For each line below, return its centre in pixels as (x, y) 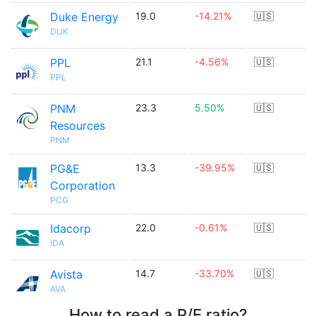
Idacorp (71, 229)
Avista (66, 274)
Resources (78, 126)
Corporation (83, 186)
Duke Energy (84, 17)
